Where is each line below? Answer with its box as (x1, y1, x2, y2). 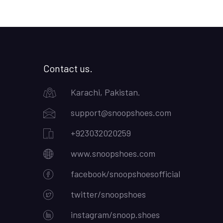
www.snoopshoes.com (71, 148, 155, 159)
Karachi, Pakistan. (71, 87, 140, 98)
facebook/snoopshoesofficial (71, 168, 180, 180)
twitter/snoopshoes (71, 189, 146, 200)
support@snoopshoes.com (71, 107, 171, 118)
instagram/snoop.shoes (71, 209, 160, 221)
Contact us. (43, 62, 93, 75)
